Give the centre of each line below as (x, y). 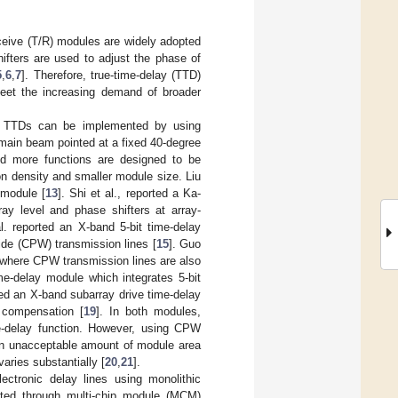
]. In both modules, (148, 311)
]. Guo (184, 243)
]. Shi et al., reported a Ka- (129, 193)
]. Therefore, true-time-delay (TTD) (111, 75)
